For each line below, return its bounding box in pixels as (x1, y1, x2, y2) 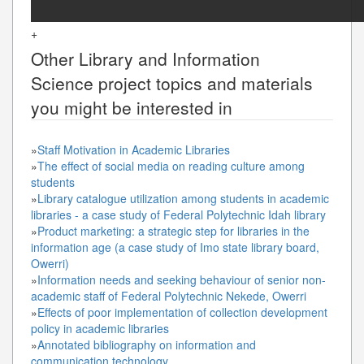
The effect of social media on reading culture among (37, 157, 305, 174)
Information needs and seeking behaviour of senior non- (37, 271, 326, 288)
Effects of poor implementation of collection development (37, 303, 327, 320)
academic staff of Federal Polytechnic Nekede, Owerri (31, 287, 306, 304)
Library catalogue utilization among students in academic (37, 189, 329, 206)
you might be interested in (31, 94, 232, 119)
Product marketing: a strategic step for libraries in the (37, 222, 310, 239)
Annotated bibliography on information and (37, 336, 256, 353)
